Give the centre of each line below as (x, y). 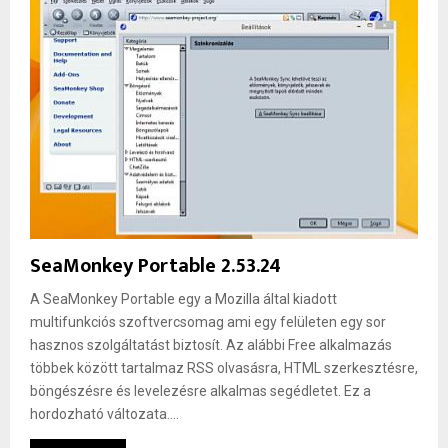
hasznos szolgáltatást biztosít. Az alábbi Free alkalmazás (211, 344)
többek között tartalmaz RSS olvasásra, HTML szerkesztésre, (224, 367)
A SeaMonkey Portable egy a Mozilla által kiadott (183, 298)
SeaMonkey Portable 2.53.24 (155, 265)
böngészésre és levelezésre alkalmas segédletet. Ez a (200, 390)
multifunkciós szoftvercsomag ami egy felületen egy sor (208, 321)
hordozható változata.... (104, 413)
